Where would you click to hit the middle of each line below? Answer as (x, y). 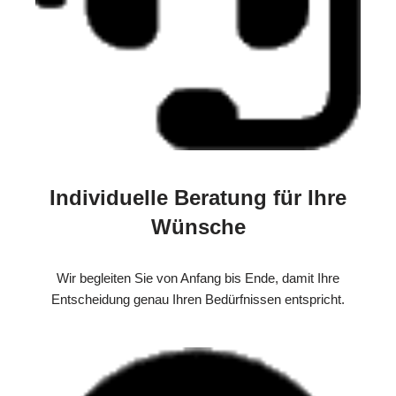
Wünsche (198, 227)
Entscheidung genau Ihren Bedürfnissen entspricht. (198, 300)
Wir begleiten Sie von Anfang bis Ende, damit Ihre (198, 278)
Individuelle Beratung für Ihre (198, 198)
